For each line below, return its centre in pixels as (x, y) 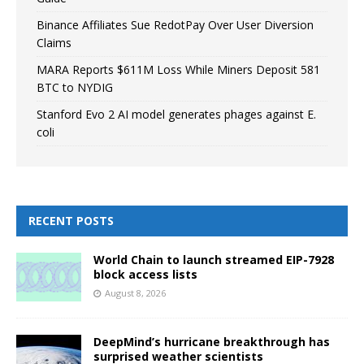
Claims (54, 42)
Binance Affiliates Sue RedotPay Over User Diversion (175, 24)
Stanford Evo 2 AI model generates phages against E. (176, 114)
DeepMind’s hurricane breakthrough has (212, 341)
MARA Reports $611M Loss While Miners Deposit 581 (178, 69)
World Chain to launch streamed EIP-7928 (214, 259)
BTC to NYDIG (75, 87)
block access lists (145, 274)
